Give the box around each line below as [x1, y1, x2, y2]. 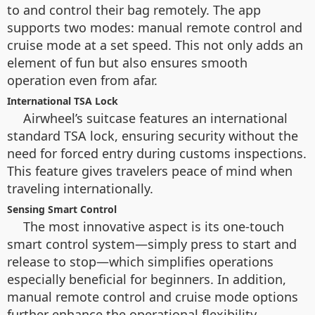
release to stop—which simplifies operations [7, 253, 274, 270]
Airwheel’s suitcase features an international [23, 110, 288, 127]
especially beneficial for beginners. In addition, [7, 271, 286, 288]
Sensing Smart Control [7, 202, 117, 216]
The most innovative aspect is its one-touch [23, 218, 284, 235]
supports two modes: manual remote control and [7, 19, 302, 36]
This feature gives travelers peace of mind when [7, 162, 292, 179]
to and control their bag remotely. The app [7, 1, 261, 18]
